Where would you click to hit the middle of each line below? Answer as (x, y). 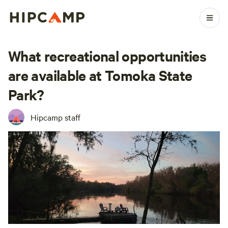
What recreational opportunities (107, 55)
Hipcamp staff (55, 117)
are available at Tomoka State (100, 75)
